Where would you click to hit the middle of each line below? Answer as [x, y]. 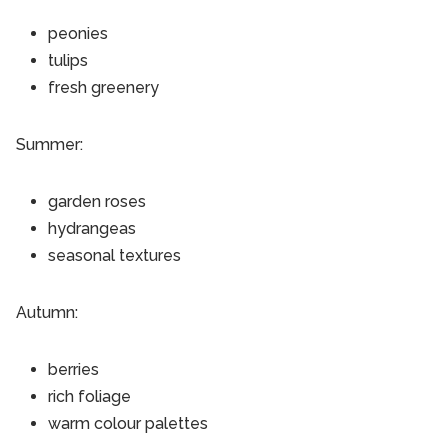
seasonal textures [114, 256]
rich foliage [89, 397]
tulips [68, 61]
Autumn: [47, 313]
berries [73, 370]
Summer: [49, 145]
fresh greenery [103, 88]
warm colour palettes [128, 424]
